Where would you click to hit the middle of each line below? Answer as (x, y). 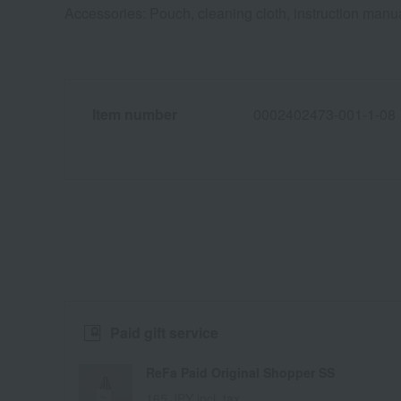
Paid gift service (164, 333)
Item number (135, 115)
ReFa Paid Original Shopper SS (240, 373)
